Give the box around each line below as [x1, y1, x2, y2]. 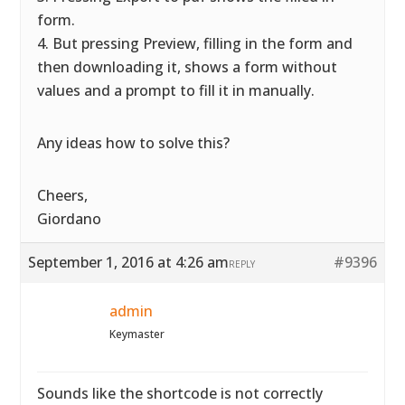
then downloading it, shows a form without [37, 57, 338, 77]
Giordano [37, 209, 102, 229]
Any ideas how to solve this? [37, 133, 231, 153]
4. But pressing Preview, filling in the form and [37, 33, 353, 53]
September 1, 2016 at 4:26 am [28, 252, 230, 272]
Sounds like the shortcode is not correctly [37, 383, 324, 403]
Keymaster [109, 326, 165, 342]
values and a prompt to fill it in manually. [37, 80, 316, 100]
